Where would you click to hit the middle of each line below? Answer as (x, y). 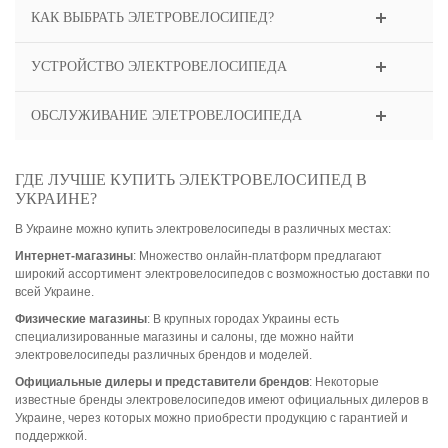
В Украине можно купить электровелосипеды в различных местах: (203, 229)
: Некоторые (344, 382)
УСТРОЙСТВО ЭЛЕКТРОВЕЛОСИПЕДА (158, 67)
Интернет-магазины (74, 256)
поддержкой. (51, 436)
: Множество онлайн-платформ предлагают (257, 256)
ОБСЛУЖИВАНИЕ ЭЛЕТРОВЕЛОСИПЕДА (166, 116)
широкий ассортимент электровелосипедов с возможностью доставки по (222, 274)
